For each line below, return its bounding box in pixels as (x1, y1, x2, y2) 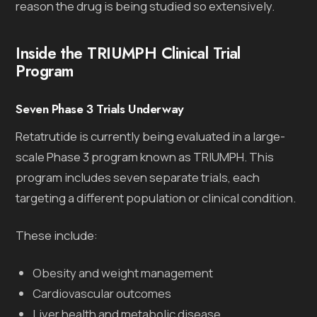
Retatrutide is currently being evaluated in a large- (16, 127, 286, 144)
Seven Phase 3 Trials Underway (16, 99, 184, 118)
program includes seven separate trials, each (16, 168, 260, 185)
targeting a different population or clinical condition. (16, 189, 296, 206)
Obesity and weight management (33, 264, 214, 281)
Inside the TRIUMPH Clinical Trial (16, 41, 241, 64)
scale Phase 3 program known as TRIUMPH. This (16, 148, 275, 165)
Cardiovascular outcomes (33, 284, 172, 301)
